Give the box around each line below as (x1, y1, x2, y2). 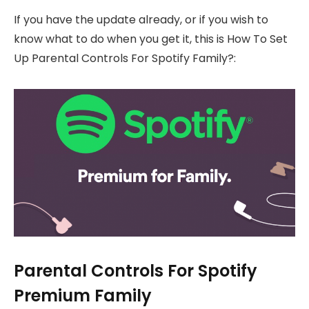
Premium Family (14, 284, 152, 308)
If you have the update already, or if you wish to (14, 11, 268, 28)
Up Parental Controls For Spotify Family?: (14, 50, 236, 66)
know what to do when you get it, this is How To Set (14, 30, 288, 47)
